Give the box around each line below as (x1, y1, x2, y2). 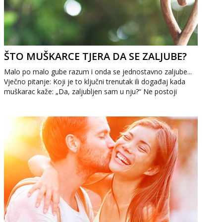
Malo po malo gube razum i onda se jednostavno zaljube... (4, 67, 192, 76)
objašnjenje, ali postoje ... (4, 97, 86, 106)
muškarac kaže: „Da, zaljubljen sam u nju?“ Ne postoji (4, 87, 177, 96)
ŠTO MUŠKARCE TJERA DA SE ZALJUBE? (4, 50, 187, 63)
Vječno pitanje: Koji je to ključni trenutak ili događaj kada (4, 77, 186, 86)
